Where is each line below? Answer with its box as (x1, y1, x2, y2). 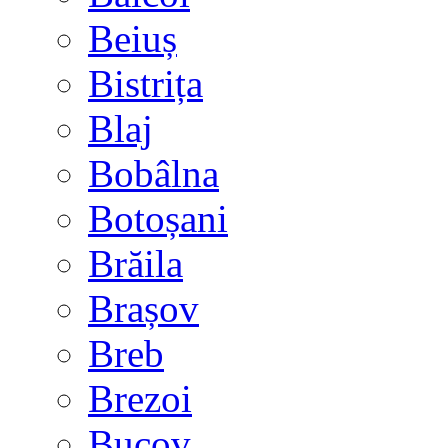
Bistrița (88, 62, 203, 105)
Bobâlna (88, 152, 219, 195)
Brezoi (88, 377, 192, 420)
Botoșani (88, 197, 228, 240)
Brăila (88, 242, 183, 285)
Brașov (88, 287, 199, 330)
